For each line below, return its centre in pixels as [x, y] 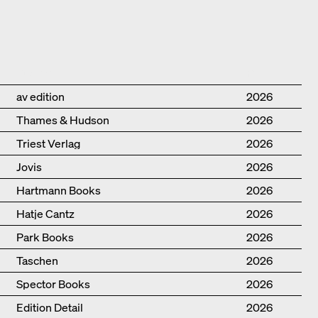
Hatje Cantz [45, 214]
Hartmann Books [58, 191]
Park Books [45, 237]
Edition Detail [49, 308]
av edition [40, 97]
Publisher [37, 73]
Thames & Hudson [62, 120]
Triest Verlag [48, 144]
